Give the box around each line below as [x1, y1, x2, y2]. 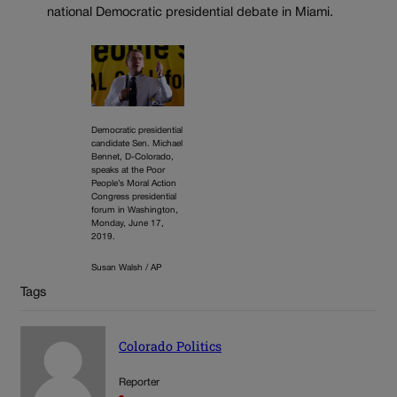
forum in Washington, [91, 206, 178, 215]
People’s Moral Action [91, 180, 176, 189]
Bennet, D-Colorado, [91, 153, 174, 162]
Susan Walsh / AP [91, 264, 161, 273]
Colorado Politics [119, 337, 222, 354]
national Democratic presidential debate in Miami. [47, 7, 333, 19]
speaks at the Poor [91, 167, 165, 175]
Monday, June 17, [91, 220, 164, 229]
